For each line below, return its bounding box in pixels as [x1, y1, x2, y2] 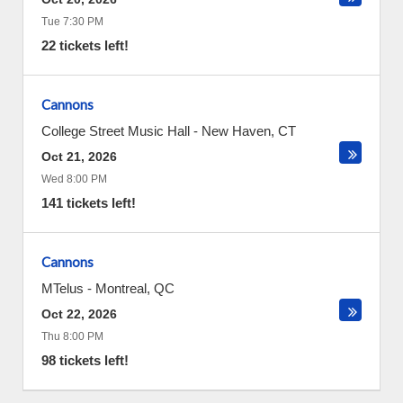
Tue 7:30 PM [41, 15, 103, 28]
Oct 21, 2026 [41, 149, 117, 164]
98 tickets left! [41, 353, 129, 368]
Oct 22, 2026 [41, 307, 117, 321]
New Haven [201, 123, 271, 139]
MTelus [41, 281, 84, 296]
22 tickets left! [41, 38, 129, 53]
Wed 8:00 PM [41, 173, 107, 185]
